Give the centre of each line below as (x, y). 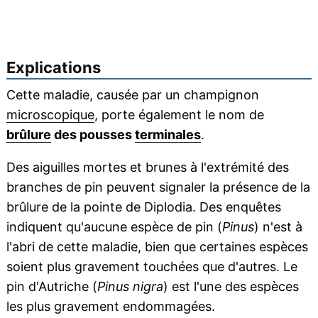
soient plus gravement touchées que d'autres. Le (152, 267)
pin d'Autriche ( (51, 287)
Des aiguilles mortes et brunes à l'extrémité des (147, 168)
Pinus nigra (130, 287)
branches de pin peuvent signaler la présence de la (158, 187)
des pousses (93, 135)
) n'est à (278, 227)
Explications (53, 68)
